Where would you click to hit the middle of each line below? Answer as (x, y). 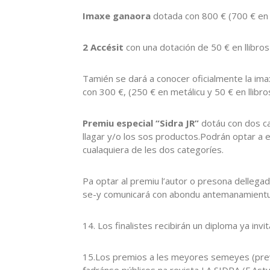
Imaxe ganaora (117, 15)
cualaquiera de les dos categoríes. (153, 149)
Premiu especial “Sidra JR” (141, 123)
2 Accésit (103, 47)
